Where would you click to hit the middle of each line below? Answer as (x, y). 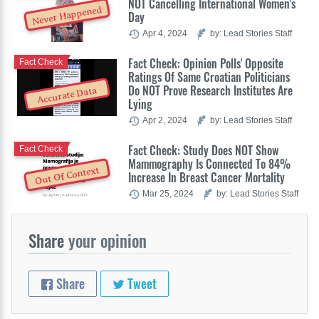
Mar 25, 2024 (168, 194)
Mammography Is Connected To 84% (209, 164)
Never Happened (67, 15)
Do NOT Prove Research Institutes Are (210, 91)
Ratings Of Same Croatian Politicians (209, 77)
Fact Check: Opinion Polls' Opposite (206, 64)
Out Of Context (67, 176)
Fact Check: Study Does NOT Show (203, 151)
